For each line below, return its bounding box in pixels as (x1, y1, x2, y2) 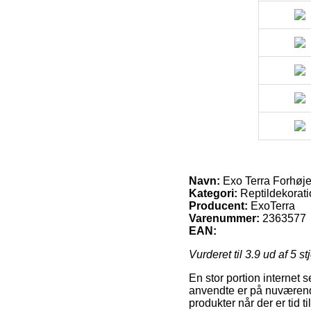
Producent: (189, 199, 248, 212)
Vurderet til (189, 248, 245, 260)
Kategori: (189, 187, 237, 199)
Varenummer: (189, 212, 260, 224)
